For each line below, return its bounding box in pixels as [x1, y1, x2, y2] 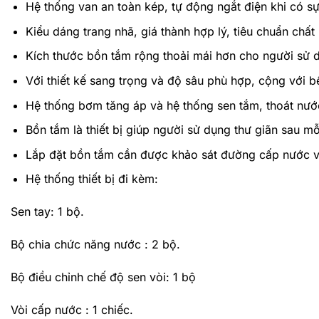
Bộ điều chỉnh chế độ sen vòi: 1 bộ [11, 269, 196, 284]
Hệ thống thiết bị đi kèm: [25, 172, 158, 187]
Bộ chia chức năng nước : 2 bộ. [11, 237, 180, 252]
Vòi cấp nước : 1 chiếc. [11, 302, 133, 317]
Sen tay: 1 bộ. [11, 204, 84, 219]
